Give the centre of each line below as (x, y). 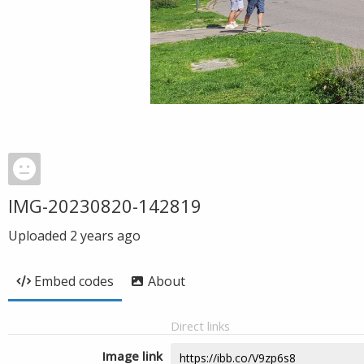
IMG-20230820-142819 (105, 206)
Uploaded (39, 236)
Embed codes (74, 281)
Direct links (200, 326)
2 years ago (105, 236)
